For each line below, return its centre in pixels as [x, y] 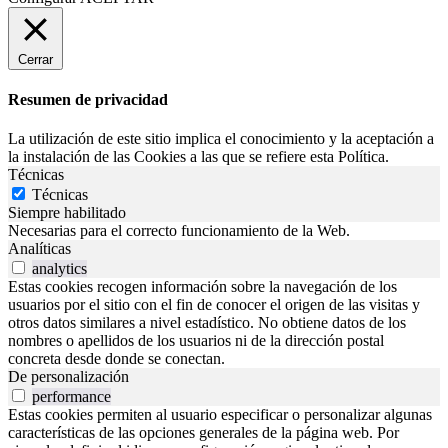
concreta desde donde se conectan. [116, 359]
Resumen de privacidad [88, 99]
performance [71, 397]
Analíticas [39, 249]
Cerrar [35, 59]
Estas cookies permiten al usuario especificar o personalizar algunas [220, 415]
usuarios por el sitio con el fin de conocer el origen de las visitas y [214, 305]
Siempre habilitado [67, 213]
